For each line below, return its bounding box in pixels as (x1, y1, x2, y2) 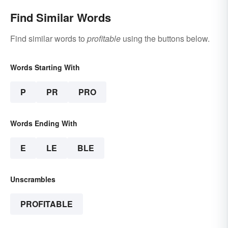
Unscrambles (10, 174, 55, 184)
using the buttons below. (121, 32, 210, 44)
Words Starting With (10, 62, 80, 72)
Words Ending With (10, 118, 77, 128)
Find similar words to (10, 32, 87, 44)
